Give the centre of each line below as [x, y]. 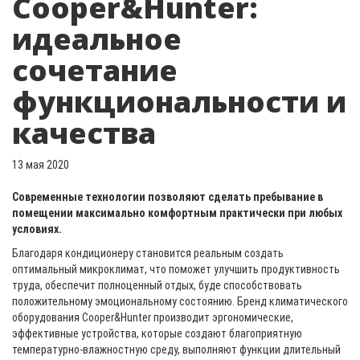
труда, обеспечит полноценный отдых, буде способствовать [157, 285]
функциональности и [179, 102]
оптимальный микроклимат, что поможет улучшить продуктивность [176, 269]
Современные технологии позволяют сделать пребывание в [168, 197]
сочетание [95, 70]
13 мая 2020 [41, 165]
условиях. [37, 229]
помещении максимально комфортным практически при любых [177, 213]
